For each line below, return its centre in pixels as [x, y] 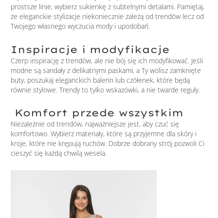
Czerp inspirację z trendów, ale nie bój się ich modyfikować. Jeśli [107, 60]
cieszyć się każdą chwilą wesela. [59, 153]
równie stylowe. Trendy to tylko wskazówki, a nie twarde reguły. [106, 90]
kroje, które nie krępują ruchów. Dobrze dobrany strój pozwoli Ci [108, 144]
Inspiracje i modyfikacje [91, 49]
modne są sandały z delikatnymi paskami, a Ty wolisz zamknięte [106, 70]
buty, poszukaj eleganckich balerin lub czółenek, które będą [100, 80]
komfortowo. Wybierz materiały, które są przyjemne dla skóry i [104, 134]
